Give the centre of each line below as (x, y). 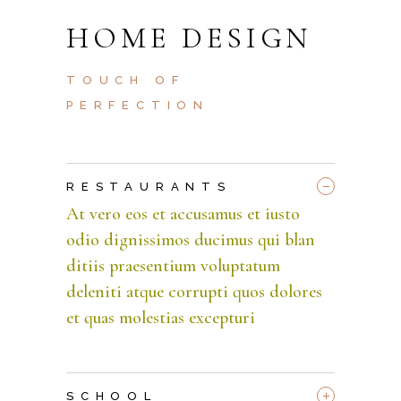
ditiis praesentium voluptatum (173, 265)
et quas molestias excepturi (161, 317)
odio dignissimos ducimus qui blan (191, 239)
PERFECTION (138, 105)
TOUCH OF (126, 80)
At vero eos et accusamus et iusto (183, 213)
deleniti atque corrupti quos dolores (194, 291)
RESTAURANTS (149, 186)
